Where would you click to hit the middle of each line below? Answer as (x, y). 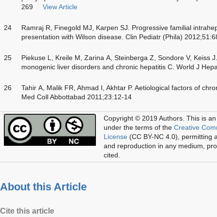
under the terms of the (139, 127)
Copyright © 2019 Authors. (144, 118)
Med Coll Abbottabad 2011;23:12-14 (77, 97)
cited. (112, 155)
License (116, 136)
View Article (60, 7)
